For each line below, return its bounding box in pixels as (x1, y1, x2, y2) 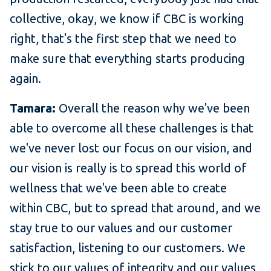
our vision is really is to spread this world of (10, 161, 247, 175)
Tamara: (10, 101, 59, 116)
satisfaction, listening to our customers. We (10, 241, 246, 255)
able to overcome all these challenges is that (10, 121, 253, 135)
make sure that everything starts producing (10, 51, 245, 66)
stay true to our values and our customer (10, 221, 232, 235)
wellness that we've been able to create (10, 181, 227, 195)
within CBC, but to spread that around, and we (10, 201, 261, 215)
